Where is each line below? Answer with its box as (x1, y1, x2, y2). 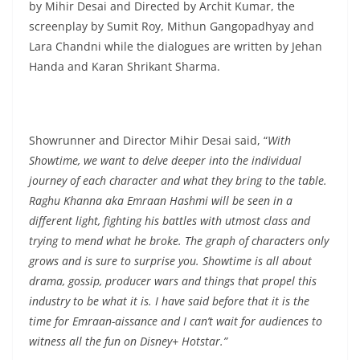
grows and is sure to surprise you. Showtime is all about (29, 253, 312, 269)
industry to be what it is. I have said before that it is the (29, 293, 309, 309)
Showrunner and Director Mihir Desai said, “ (29, 133, 268, 149)
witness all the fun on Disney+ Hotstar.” (29, 333, 227, 350)
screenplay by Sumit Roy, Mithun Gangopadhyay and (29, 18, 314, 35)
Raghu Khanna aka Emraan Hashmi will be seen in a (29, 193, 292, 209)
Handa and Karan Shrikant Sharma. (29, 59, 220, 75)
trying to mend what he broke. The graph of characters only (29, 233, 329, 249)
